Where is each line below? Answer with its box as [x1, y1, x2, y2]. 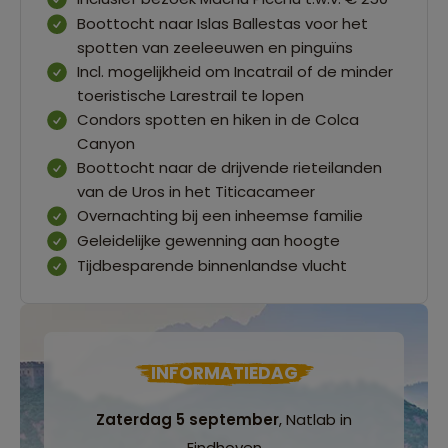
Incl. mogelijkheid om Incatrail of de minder [77, 60, 393, 82]
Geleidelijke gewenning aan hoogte [77, 229, 340, 251]
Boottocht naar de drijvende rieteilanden [77, 156, 382, 178]
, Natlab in [279, 408, 352, 430]
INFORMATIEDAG [150, 360, 298, 385]
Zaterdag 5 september [96, 408, 279, 430]
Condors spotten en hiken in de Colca [77, 108, 359, 130]
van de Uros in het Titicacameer [77, 180, 315, 202]
